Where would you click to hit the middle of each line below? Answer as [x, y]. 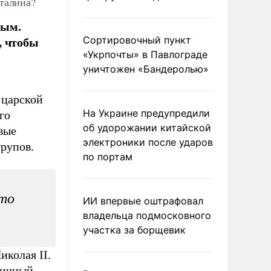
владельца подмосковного [147, 215]
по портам [108, 157]
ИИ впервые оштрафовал [143, 201]
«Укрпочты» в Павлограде [145, 54]
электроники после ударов [148, 142]
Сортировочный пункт [137, 40]
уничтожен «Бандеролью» [146, 69]
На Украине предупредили [146, 113]
